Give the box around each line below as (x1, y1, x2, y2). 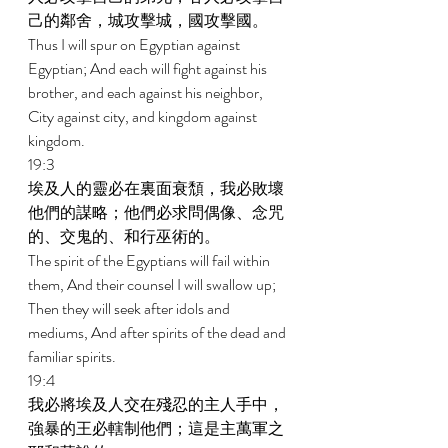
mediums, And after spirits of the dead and (28, 321, 289, 344)
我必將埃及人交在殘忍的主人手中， (28, 393, 284, 416)
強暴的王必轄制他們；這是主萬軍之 (28, 417, 284, 440)
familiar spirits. (28, 345, 119, 368)
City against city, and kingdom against (28, 105, 260, 128)
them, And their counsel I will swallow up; (28, 273, 279, 296)
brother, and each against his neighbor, (28, 81, 266, 104)
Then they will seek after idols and (28, 297, 233, 320)
